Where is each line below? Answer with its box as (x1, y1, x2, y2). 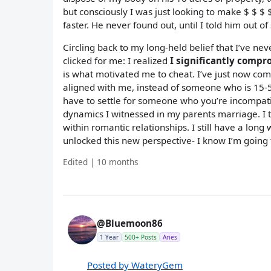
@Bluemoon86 (97, 217, 163, 229)
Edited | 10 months (63, 155, 139, 168)
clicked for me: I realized (63, 54, 170, 67)
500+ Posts (125, 232, 157, 241)
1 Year (100, 232, 119, 241)
